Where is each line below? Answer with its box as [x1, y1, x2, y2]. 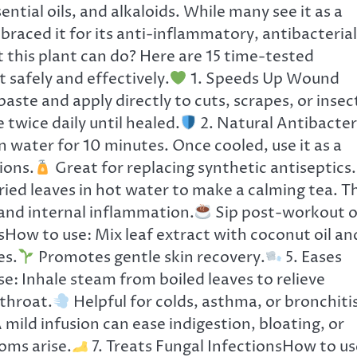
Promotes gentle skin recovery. [34, 247, 265, 268]
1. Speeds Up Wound [186, 69, 339, 89]
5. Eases [282, 247, 343, 268]
